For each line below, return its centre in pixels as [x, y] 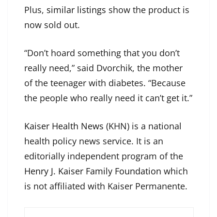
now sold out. [52, 25]
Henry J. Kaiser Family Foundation [93, 171]
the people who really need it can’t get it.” [108, 98]
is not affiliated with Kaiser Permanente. [106, 186]
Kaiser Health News [64, 126]
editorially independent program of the [104, 156]
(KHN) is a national [143, 126]
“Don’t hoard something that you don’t [102, 53]
